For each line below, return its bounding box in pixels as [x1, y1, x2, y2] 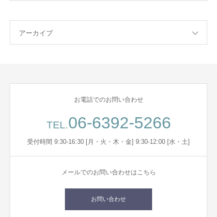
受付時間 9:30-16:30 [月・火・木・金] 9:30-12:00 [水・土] [27, 138, 190, 146]
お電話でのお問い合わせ [74, 96, 143, 104]
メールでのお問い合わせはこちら [61, 169, 156, 176]
